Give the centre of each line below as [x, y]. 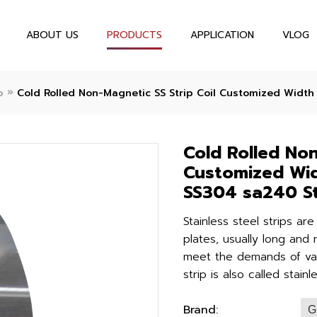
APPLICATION [222, 35]
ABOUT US [52, 35]
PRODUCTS [134, 35]
